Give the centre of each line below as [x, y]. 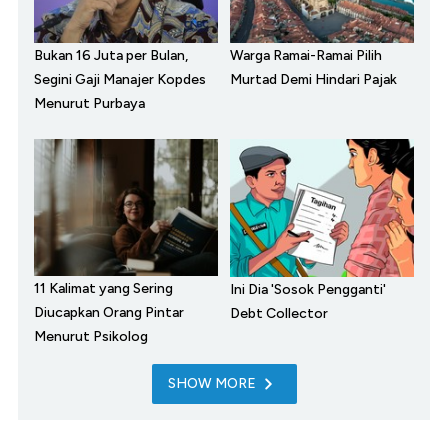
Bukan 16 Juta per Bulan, [111, 56]
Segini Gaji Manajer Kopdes [120, 80]
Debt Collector [279, 314]
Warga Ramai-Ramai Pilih [306, 56]
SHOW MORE [211, 384]
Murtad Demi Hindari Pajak [313, 80]
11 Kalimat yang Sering [103, 289]
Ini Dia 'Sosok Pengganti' [308, 290]
